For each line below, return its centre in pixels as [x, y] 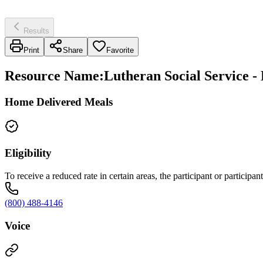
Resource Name [52, 75]
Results [36, 31]
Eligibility [28, 153]
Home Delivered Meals [59, 102]
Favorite [120, 50]
